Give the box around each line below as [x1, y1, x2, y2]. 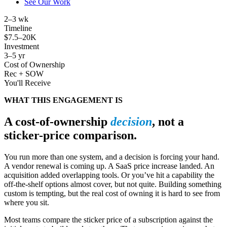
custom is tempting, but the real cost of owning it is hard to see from [4, 188, 220, 198]
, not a [152, 115, 184, 128]
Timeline [4, 23, 32, 32]
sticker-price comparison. [4, 128, 137, 142]
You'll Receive [4, 78, 51, 87]
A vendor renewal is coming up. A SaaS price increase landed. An [4, 161, 214, 170]
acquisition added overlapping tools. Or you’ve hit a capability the [4, 170, 214, 179]
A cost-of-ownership [4, 115, 110, 128]
